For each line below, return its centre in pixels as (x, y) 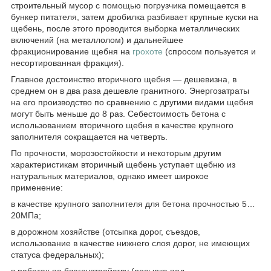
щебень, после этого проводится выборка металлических (125, 28)
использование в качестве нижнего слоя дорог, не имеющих (130, 243)
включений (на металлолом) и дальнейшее (97, 40)
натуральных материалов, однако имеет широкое (110, 176)
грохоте (148, 51)
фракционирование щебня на (72, 51)
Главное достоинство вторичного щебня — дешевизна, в (124, 79)
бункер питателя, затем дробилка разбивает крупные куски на (135, 17)
